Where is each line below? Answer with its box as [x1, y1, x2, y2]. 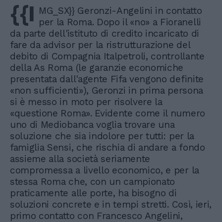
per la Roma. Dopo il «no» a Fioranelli [39, 16, 201, 28]
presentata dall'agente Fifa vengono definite [10, 73, 204, 85]
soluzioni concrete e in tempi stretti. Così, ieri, [10, 198, 212, 210]
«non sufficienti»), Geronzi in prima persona [10, 84, 203, 96]
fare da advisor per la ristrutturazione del [10, 39, 190, 51]
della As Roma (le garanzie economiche [10, 61, 184, 73]
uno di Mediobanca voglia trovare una [10, 118, 175, 130]
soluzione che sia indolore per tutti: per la [10, 130, 194, 142]
